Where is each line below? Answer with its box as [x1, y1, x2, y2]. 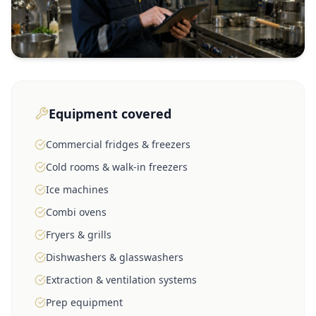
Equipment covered [49, 104, 171, 122]
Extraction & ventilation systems [46, 272, 197, 286]
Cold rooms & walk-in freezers [46, 159, 188, 174]
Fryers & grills [46, 227, 111, 241]
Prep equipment [46, 295, 123, 309]
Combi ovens [46, 205, 107, 219]
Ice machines [46, 182, 109, 196]
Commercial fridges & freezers [46, 137, 190, 151]
